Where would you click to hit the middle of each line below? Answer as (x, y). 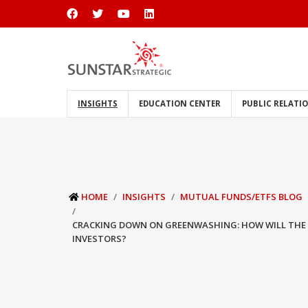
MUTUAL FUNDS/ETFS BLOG (241, 197)
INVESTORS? (99, 239)
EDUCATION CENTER (180, 103)
